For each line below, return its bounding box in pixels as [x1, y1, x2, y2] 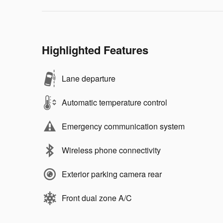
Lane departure [62, 73, 115, 84]
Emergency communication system [62, 120, 185, 132]
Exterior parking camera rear [62, 168, 162, 180]
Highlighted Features [42, 42, 148, 58]
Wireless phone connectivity [62, 144, 161, 156]
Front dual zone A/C [62, 192, 132, 204]
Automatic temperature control [62, 97, 167, 108]
